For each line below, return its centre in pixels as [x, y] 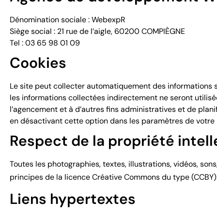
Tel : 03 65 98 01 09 [45, 43]
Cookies [38, 63]
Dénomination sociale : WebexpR [68, 20]
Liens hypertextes [73, 199]
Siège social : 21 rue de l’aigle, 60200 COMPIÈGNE [97, 31]
